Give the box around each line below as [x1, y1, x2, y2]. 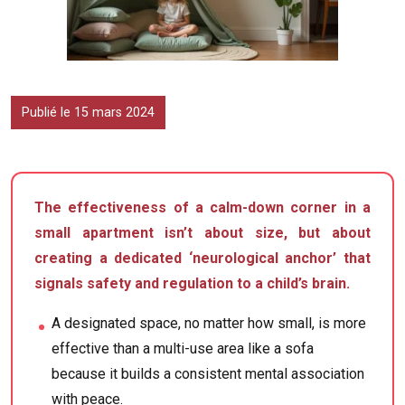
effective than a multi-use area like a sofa [52, 340, 315, 358]
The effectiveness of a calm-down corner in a [34, 199, 371, 217]
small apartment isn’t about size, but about [34, 224, 371, 242]
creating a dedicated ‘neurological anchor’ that [34, 250, 371, 268]
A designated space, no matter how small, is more [52, 315, 367, 333]
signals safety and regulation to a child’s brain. [34, 275, 350, 293]
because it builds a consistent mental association [52, 365, 365, 383]
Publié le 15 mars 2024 [22, 105, 155, 121]
